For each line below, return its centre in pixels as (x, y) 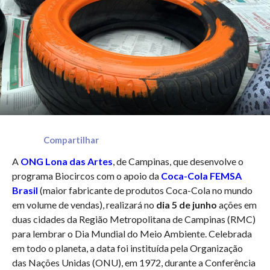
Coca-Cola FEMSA (201, 176)
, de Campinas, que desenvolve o (178, 162)
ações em (237, 205)
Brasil (25, 190)
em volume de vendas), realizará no (84, 205)
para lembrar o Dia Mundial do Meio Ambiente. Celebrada (132, 234)
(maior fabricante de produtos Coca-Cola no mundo (146, 190)
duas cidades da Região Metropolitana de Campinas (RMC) (133, 219)
